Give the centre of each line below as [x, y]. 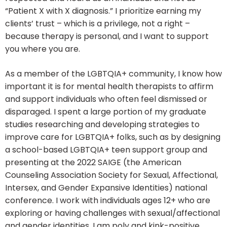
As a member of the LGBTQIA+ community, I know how [113, 74]
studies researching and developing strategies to [102, 125]
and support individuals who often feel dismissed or [106, 99]
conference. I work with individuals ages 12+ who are [108, 201]
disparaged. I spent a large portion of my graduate [106, 112]
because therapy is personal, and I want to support [107, 36]
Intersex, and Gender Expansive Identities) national [106, 188]
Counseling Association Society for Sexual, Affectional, [111, 175]
